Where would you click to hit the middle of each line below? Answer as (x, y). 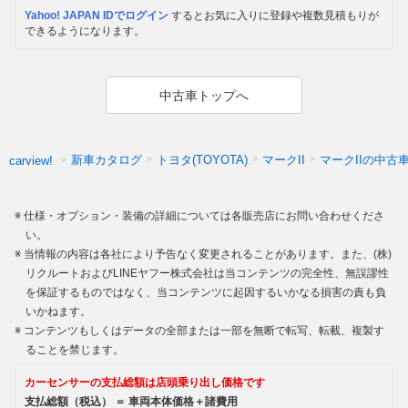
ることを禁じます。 (75, 350)
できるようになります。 (85, 31)
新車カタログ (107, 160)
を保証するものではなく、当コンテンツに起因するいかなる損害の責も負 (206, 293)
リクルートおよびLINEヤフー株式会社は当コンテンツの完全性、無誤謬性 (207, 274)
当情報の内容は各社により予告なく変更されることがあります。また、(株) (208, 255)
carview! (31, 160)
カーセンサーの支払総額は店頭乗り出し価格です (145, 383)
